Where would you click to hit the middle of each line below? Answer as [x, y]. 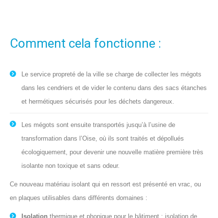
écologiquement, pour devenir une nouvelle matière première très [112, 152]
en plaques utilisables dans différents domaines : [79, 198]
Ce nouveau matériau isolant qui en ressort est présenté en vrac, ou [105, 184]
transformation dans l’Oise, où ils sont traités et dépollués [103, 139]
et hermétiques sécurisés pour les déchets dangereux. [98, 102]
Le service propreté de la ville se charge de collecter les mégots [111, 74]
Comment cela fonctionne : [85, 44]
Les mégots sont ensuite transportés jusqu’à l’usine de [98, 125]
